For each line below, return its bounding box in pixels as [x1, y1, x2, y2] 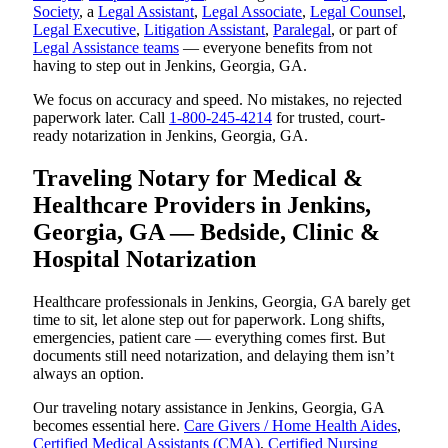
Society [33, 2, 79, 20]
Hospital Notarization [33, 245, 256, 272]
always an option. [33, 364, 144, 382]
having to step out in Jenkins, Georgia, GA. [33, 56, 307, 74]
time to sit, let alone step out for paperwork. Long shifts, [33, 310, 385, 328]
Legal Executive [33, 20, 136, 38]
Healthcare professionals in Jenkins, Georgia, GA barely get [33, 292, 410, 310]
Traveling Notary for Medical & [33, 164, 363, 191]
